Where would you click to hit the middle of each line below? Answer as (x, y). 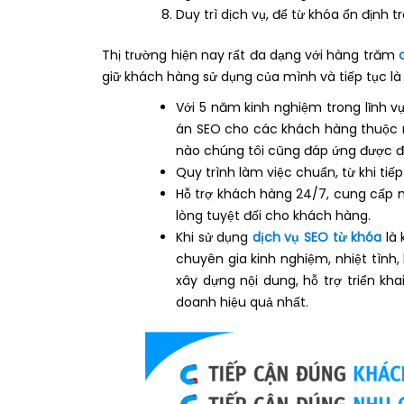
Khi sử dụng (214, 238)
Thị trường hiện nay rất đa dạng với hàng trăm (251, 55)
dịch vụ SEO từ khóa (319, 238)
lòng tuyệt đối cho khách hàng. (273, 216)
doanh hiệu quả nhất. (242, 303)
